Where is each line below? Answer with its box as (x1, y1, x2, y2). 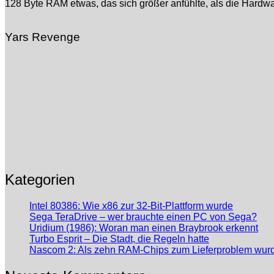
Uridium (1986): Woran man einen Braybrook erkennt (29, 222, 258, 233)
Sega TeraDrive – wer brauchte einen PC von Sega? (29, 211, 257, 222)
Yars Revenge (5, 31, 80, 44)
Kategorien (5, 171, 75, 188)
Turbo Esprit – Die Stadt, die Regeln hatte (29, 233, 209, 244)
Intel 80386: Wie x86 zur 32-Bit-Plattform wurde (29, 200, 233, 211)
